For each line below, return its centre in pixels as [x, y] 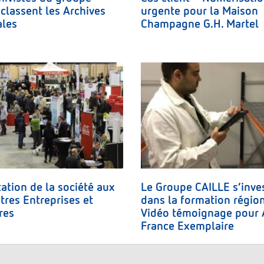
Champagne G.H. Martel [200, 24]
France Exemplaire [187, 226]
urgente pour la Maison [199, 11]
